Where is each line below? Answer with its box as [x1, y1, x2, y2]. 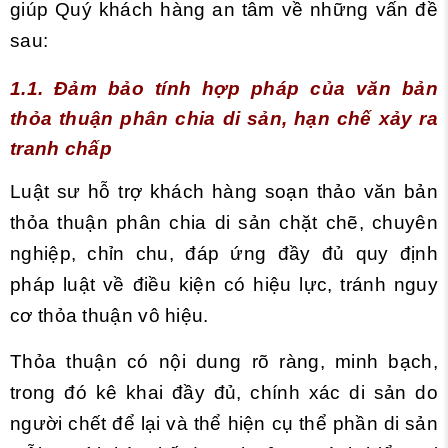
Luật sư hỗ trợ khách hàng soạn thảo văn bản [10, 181, 438, 202]
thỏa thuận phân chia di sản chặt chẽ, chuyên [10, 212, 438, 233]
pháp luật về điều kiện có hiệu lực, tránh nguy [10, 274, 438, 295]
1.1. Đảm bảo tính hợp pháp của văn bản [10, 78, 438, 99]
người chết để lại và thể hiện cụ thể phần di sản [10, 413, 438, 434]
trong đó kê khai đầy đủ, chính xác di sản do [10, 382, 438, 403]
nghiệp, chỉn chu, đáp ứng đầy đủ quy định [10, 243, 438, 264]
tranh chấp [10, 138, 113, 159]
